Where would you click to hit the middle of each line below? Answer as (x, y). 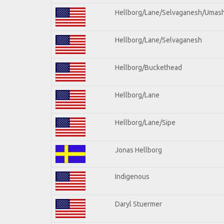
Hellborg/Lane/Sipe (145, 122)
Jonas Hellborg (138, 150)
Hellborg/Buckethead (148, 67)
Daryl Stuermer (138, 204)
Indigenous (132, 176)
